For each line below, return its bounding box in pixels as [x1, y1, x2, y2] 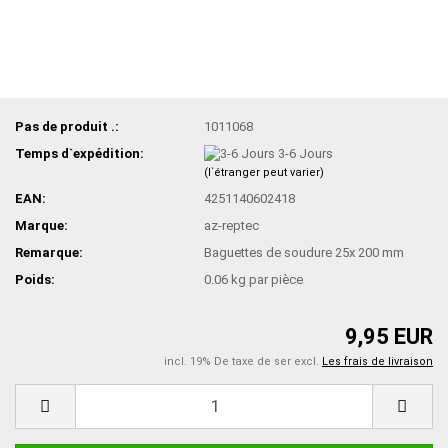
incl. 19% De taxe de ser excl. [164, 354, 322, 368]
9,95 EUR [345, 323, 433, 349]
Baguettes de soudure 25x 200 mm [204, 245, 405, 261]
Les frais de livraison [322, 354, 433, 368]
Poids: [15, 272, 55, 288]
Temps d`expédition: [15, 145, 144, 161]
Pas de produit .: [15, 118, 119, 134]
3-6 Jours [278, 145, 334, 161]
